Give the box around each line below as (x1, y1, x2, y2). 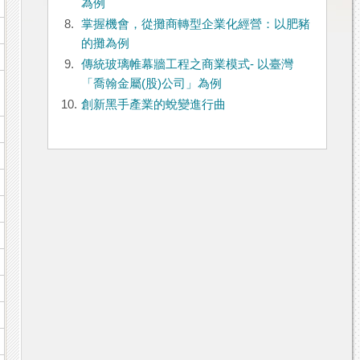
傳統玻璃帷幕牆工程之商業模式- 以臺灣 (80, 58, 293, 72)
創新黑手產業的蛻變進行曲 (80, 98, 226, 112)
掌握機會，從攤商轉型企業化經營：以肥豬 (80, 18, 310, 31)
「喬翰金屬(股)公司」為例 (80, 77, 222, 91)
